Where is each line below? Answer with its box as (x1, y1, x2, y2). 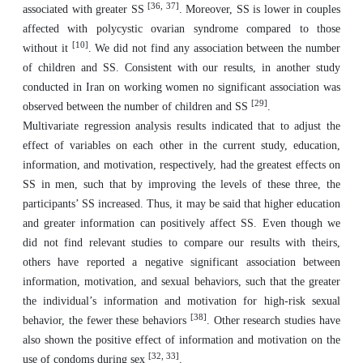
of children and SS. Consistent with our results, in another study (23, 62, 340, 74)
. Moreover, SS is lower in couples (178, 3, 341, 15)
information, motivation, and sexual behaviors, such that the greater (23, 275, 340, 288)
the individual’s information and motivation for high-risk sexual (23, 295, 340, 307)
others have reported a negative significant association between (23, 256, 340, 268)
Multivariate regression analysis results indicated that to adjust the (23, 120, 340, 132)
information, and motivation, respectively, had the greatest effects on (23, 159, 340, 171)
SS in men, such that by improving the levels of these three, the (23, 178, 340, 190)
